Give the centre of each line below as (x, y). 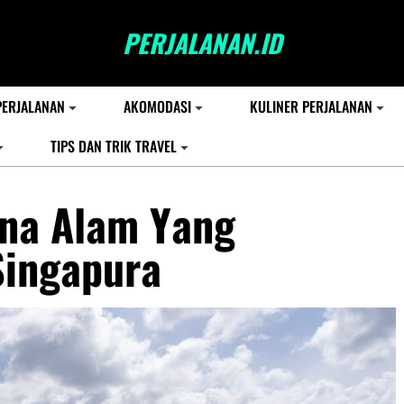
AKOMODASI (157, 106)
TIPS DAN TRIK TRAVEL (114, 146)
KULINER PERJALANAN (311, 106)
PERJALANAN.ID (202, 43)
